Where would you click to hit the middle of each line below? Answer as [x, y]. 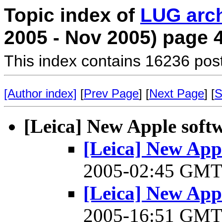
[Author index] [40, 93]
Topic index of [72, 15]
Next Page [177, 93]
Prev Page [111, 93]
